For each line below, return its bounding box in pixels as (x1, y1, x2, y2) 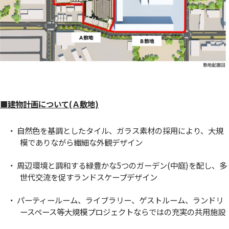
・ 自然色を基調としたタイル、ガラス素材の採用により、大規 (8, 125, 224, 136)
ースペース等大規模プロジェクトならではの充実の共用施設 (19, 206, 225, 218)
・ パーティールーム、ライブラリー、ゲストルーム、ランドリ (8, 194, 224, 206)
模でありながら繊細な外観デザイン (19, 136, 143, 148)
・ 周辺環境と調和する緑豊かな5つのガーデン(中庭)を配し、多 (8, 159, 227, 171)
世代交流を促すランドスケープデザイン (19, 171, 157, 183)
